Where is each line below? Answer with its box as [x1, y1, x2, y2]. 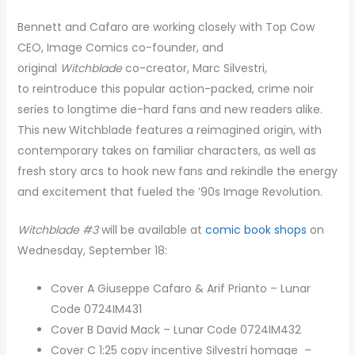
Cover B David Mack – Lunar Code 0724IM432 [50, 322, 301, 338]
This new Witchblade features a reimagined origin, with [17, 121, 322, 138]
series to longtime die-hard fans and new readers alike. [17, 101, 323, 117]
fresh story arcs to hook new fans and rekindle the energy [17, 162, 338, 179]
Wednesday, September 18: [17, 242, 167, 258]
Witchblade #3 [17, 221, 98, 238]
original [17, 59, 60, 76]
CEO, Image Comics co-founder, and [17, 39, 223, 55]
